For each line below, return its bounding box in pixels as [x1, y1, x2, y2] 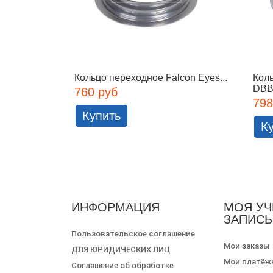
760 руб [74, 85, 118, 99]
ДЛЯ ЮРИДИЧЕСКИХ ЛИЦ [71, 244, 170, 254]
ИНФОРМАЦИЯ [71, 200, 160, 214]
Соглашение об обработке [71, 260, 174, 270]
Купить [82, 108, 121, 122]
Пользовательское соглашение [71, 229, 195, 238]
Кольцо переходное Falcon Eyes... [74, 72, 227, 83]
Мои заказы [223, 241, 270, 250]
